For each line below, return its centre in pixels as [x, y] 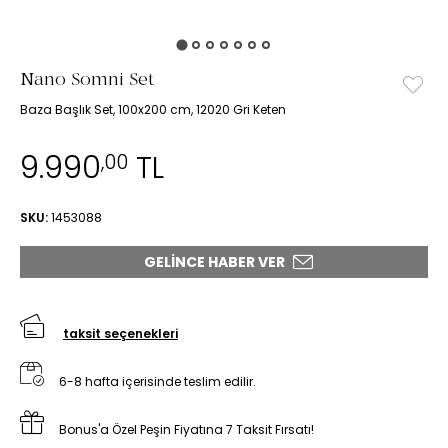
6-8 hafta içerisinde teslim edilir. [156, 381]
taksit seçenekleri [120, 333]
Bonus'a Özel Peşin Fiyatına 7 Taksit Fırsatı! [185, 429]
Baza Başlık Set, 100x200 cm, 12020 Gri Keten [153, 109]
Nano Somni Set [87, 79]
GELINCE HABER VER [214, 261]
